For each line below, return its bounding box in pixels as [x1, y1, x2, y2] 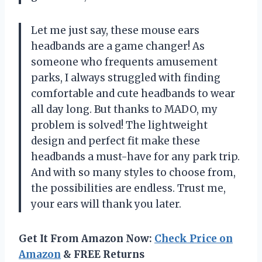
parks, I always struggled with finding [31, 71, 220, 84]
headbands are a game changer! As [31, 39, 205, 53]
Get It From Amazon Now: [19, 232, 154, 245]
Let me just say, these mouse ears [31, 23, 199, 37]
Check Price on [154, 232, 233, 245]
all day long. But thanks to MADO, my [31, 102, 218, 116]
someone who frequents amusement [31, 55, 218, 68]
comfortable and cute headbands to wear [31, 87, 235, 100]
